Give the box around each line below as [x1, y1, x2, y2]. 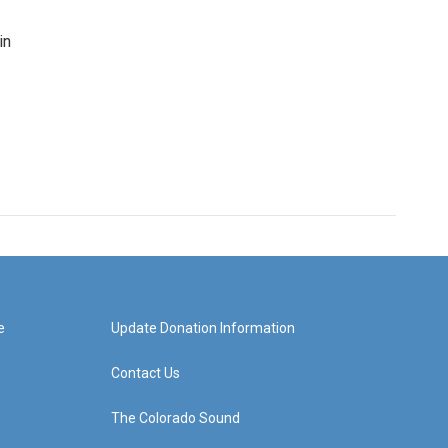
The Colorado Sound [110, 410, 240, 426]
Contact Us [110, 365, 180, 381]
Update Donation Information [110, 320, 295, 336]
